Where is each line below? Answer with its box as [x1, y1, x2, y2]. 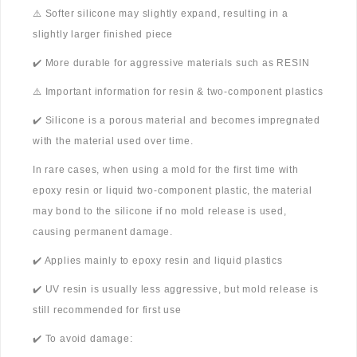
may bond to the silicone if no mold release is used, [33, 206, 287, 218]
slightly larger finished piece [33, 29, 174, 41]
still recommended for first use [33, 304, 182, 316]
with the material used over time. [33, 135, 194, 147]
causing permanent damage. [33, 226, 174, 238]
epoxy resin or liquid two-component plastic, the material [33, 185, 312, 197]
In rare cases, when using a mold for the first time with [33, 164, 299, 176]
